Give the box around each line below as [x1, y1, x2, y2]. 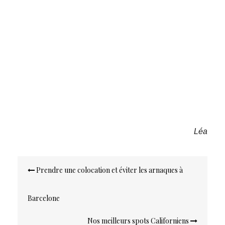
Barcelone [27, 193, 60, 203]
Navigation [17, 154, 75, 171]
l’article [17, 180, 58, 197]
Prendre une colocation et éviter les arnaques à [34, 165, 183, 175]
